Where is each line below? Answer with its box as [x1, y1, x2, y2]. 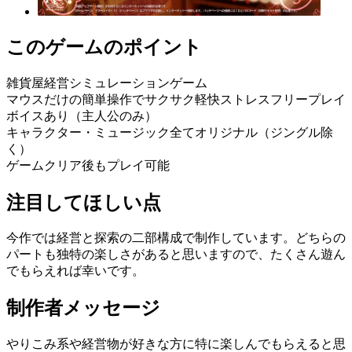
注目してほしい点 [6, 192, 161, 213]
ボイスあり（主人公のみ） [6, 108, 157, 123]
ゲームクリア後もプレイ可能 [6, 158, 170, 172]
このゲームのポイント [6, 36, 202, 57]
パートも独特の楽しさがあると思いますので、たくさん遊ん [6, 247, 346, 262]
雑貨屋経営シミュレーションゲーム [6, 75, 207, 90]
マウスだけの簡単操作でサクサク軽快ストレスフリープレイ [6, 92, 346, 106]
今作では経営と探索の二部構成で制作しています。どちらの [6, 231, 346, 245]
